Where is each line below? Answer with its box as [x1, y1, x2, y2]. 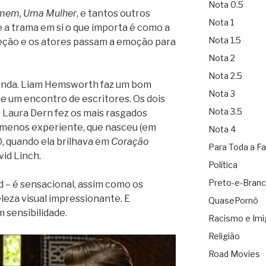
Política [208, 160, 237, 170]
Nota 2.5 [208, 71, 242, 81]
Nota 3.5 [208, 106, 242, 117]
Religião [208, 231, 240, 242]
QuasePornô [208, 195, 258, 206]
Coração [111, 135, 149, 147]
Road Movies [208, 249, 260, 259]
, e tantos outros [77, 7, 150, 19]
